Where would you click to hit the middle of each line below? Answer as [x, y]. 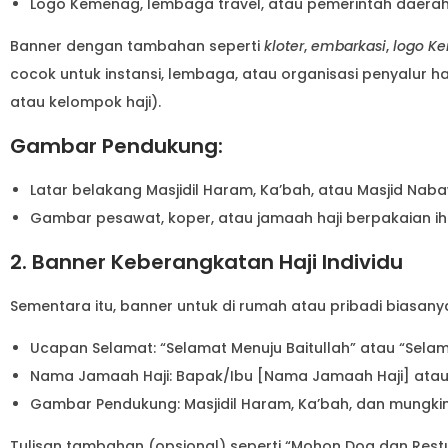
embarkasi [348, 45]
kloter [284, 45]
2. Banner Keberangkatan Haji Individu [206, 261]
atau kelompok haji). [85, 101]
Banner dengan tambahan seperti [137, 45]
